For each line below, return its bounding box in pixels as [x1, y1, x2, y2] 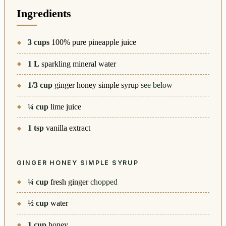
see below [141, 81, 173, 90]
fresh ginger [50, 177, 89, 186]
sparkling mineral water [41, 59, 117, 68]
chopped [90, 177, 118, 186]
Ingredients [17, 8, 71, 20]
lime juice [50, 102, 82, 111]
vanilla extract [46, 124, 91, 133]
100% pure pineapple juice [51, 38, 137, 46]
